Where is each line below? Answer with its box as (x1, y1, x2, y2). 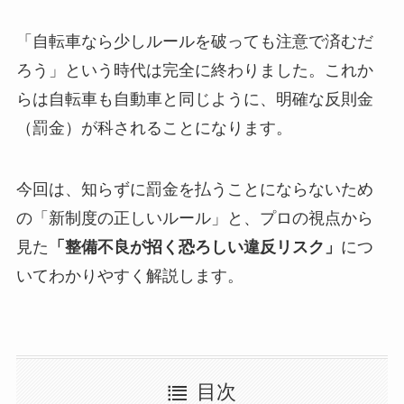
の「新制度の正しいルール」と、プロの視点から (15, 209, 373, 228)
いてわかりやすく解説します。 (15, 267, 243, 286)
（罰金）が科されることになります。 (15, 119, 292, 138)
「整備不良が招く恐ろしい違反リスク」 (48, 238, 341, 257)
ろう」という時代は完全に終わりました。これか (15, 61, 373, 80)
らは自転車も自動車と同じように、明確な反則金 (15, 90, 373, 109)
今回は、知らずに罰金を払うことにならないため (15, 180, 373, 199)
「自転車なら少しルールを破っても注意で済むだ (15, 32, 373, 51)
